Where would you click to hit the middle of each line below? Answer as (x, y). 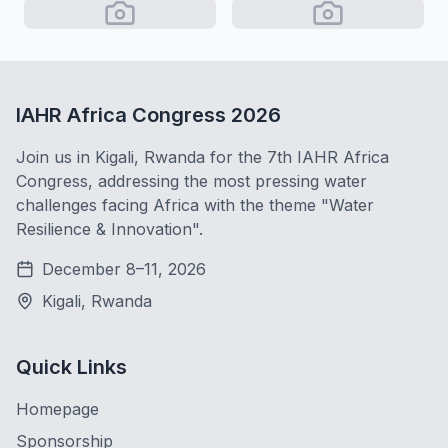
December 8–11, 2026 (124, 269)
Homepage (57, 409)
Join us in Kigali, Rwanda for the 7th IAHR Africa (202, 157)
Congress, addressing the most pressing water (191, 181)
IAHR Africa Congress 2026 (148, 115)
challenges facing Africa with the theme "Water (195, 205)
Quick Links (71, 367)
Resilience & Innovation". (109, 229)
